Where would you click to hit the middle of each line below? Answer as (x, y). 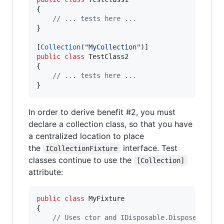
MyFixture (106, 198)
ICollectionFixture (82, 148)
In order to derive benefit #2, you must (102, 112)
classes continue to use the (81, 160)
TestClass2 (108, 56)
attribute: (46, 172)
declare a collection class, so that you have (110, 124)
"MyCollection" (112, 47)
